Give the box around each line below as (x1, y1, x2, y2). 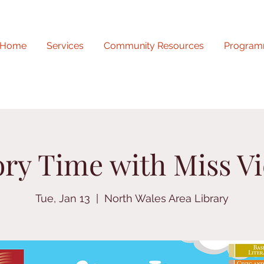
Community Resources (104, 40, 204, 51)
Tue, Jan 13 (35, 192, 90, 205)
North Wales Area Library (104, 192, 229, 205)
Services (47, 40, 84, 51)
